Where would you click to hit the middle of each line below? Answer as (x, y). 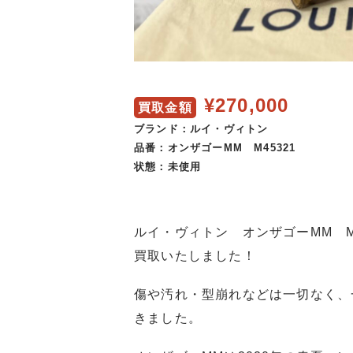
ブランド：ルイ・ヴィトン (201, 128)
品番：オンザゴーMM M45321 (215, 147)
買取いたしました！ (195, 255)
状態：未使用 (168, 166)
